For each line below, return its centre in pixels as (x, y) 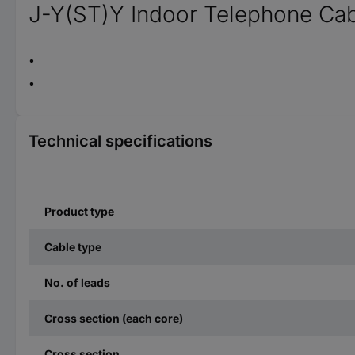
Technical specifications (120, 141)
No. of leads (77, 282)
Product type (79, 211)
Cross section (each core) (114, 318)
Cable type (73, 246)
